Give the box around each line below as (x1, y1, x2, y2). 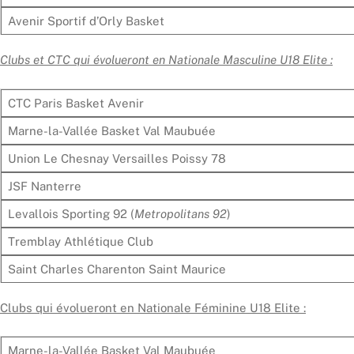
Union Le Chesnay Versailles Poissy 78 (7, 151, 226, 165)
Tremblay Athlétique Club (7, 234, 153, 248)
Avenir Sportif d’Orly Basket (7, 13, 164, 28)
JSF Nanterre (7, 179, 81, 193)
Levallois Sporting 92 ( (7, 206, 134, 220)
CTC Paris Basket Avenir (7, 96, 144, 110)
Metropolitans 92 (134, 206, 227, 220)
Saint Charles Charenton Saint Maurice (7, 262, 226, 276)
